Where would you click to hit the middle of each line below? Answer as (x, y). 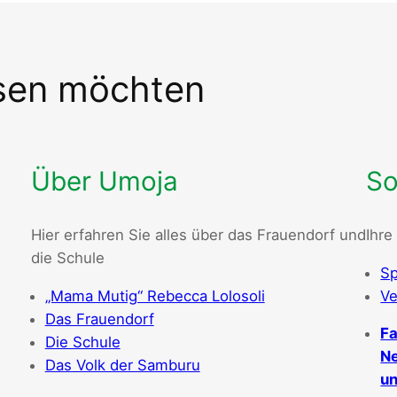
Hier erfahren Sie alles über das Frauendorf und (198, 235)
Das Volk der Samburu (122, 365)
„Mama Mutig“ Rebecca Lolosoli (155, 296)
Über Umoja (104, 181)
